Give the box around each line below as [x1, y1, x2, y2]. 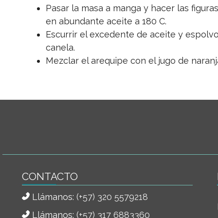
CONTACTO [21, 170, 78, 182]
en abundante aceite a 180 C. [46, 16, 166, 26]
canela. [46, 42, 75, 53]
